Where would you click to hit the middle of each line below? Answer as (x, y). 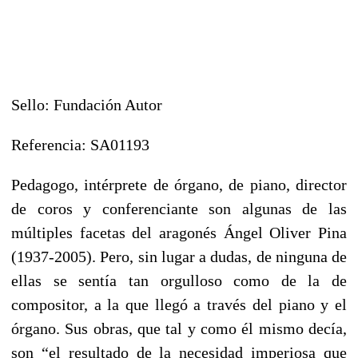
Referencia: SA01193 (80, 144)
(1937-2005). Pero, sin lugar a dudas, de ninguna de (179, 256)
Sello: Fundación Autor (87, 104)
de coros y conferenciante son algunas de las (179, 208)
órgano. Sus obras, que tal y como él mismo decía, (179, 328)
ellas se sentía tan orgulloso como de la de (179, 280)
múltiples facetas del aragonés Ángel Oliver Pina (179, 232)
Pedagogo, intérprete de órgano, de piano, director (179, 184)
